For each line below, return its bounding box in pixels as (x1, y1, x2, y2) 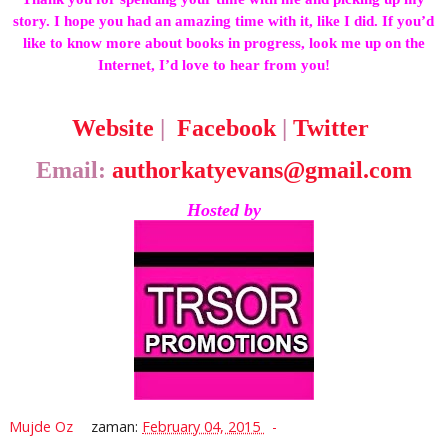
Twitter (293, 115, 370, 142)
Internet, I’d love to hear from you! (98, 57, 335, 74)
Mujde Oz (8, 417, 77, 437)
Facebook (177, 115, 277, 142)
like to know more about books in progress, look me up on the (22, 35, 425, 52)
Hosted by (186, 200, 261, 221)
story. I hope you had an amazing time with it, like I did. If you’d (13, 13, 435, 30)
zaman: (91, 417, 143, 437)
